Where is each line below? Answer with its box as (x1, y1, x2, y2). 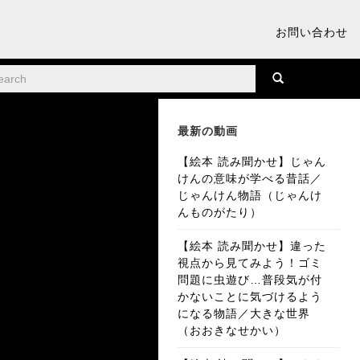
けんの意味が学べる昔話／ (178, 172, 323, 186)
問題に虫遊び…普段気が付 (178, 273, 323, 287)
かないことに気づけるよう (178, 290, 323, 304)
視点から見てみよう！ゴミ (178, 256, 323, 270)
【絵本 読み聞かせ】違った (178, 239, 327, 253)
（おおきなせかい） (178, 324, 287, 337)
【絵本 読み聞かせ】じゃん (178, 155, 327, 169)
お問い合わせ (276, 26, 348, 39)
